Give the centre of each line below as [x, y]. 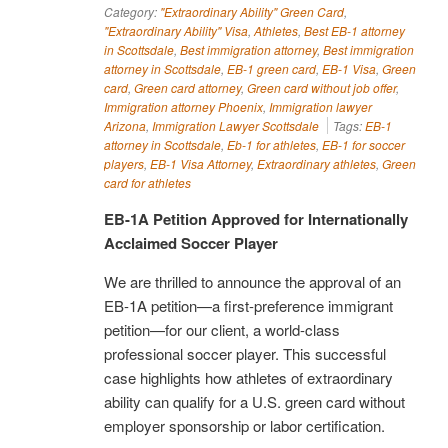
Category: [132, 11]
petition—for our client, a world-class [222, 329]
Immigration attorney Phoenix [183, 106]
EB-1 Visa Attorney [200, 163]
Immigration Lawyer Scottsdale [235, 125]
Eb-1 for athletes [271, 144]
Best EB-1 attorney [354, 30]
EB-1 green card [271, 68]
